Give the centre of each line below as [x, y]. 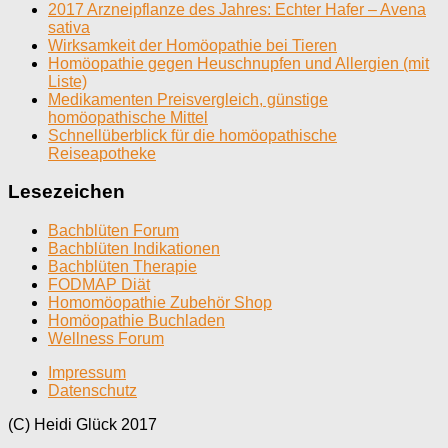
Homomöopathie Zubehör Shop [160, 303]
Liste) [67, 81]
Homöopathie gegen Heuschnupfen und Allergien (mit [238, 63]
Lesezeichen [66, 192]
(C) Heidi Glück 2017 [82, 425]
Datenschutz [92, 391]
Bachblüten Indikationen [134, 249]
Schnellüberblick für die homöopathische [192, 135]
